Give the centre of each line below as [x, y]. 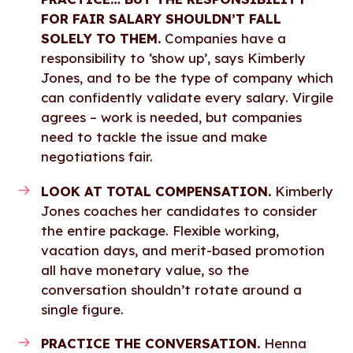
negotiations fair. [97, 156]
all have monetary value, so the [145, 269]
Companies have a [226, 38]
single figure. [83, 309]
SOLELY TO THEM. [103, 38]
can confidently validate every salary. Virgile [188, 97]
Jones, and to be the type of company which [188, 77]
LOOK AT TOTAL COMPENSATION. [156, 191]
